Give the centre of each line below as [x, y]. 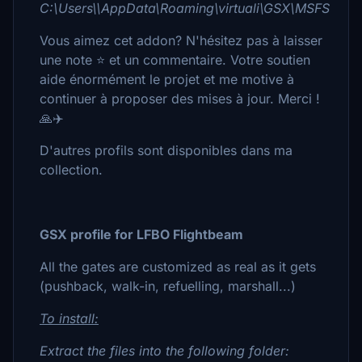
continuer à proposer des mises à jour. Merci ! [180, 99]
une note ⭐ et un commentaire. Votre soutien [175, 60]
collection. [71, 170]
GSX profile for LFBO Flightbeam [141, 234]
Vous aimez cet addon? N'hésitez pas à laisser [181, 40]
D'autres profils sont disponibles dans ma [166, 150]
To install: [69, 318]
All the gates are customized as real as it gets [178, 267]
